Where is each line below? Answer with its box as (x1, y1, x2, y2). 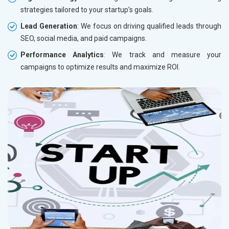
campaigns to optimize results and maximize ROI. (20, 62, 180, 71)
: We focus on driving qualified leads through (77, 21, 221, 30)
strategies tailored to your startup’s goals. (20, 5, 153, 14)
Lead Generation (20, 21, 77, 30)
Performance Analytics (20, 50, 104, 59)
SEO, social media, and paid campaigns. (20, 34, 147, 42)
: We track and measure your (104, 50, 222, 59)
